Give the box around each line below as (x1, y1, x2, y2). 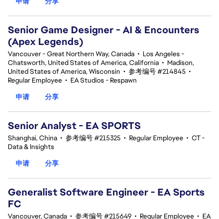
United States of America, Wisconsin (8, 67, 120, 76)
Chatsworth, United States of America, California (8, 58, 159, 67)
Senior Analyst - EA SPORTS (8, 119, 141, 132)
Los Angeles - (143, 49, 184, 58)
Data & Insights (8, 142, 54, 151)
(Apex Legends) (8, 35, 83, 48)
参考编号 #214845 (129, 67, 186, 76)
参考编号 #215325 (66, 133, 121, 142)
